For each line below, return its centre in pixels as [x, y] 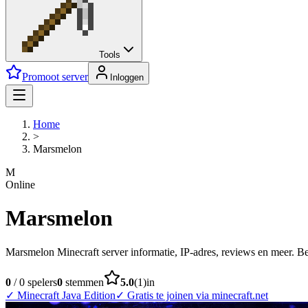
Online [20, 185]
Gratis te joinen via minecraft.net [198, 295]
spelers [42, 282]
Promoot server [55, 77]
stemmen [85, 282]
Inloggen [127, 77]
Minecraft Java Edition [66, 295]
